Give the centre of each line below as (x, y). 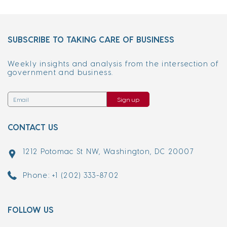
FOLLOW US (31, 210)
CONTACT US (33, 127)
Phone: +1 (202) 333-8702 (71, 175)
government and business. (61, 72)
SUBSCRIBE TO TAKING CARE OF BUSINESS (91, 39)
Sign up (128, 99)
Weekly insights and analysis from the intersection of (113, 64)
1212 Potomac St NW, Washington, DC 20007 (108, 151)
